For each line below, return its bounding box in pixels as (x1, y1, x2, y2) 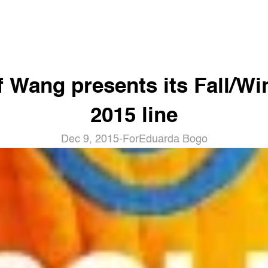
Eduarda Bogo (138, 134, 208, 145)
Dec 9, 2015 (60, 134, 119, 145)
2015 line (90, 106, 178, 127)
